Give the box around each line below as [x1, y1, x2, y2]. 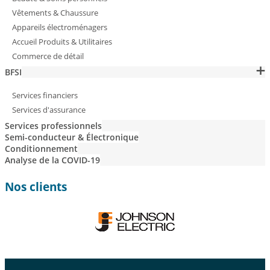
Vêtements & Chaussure [12, 7, 98, 19]
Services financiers [12, 90, 78, 101]
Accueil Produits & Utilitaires [12, 36, 112, 48]
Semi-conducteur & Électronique [5, 131, 139, 143]
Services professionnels [5, 120, 102, 132]
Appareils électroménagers [12, 22, 107, 33]
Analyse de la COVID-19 [5, 154, 100, 166]
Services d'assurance [12, 104, 86, 116]
